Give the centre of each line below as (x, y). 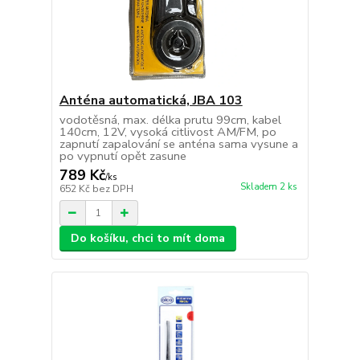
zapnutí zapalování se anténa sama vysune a (178, 144)
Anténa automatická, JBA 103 (151, 101)
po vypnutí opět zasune (123, 156)
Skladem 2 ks (268, 187)
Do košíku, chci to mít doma (147, 239)
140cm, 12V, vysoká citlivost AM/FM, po (168, 132)
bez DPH (112, 189)
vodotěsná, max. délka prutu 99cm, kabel (170, 120)
